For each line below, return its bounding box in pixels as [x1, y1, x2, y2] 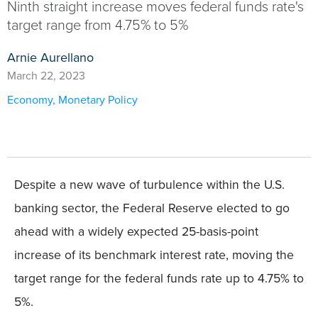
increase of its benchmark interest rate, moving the [14, 246, 294, 264]
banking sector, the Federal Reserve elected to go [14, 199, 290, 217]
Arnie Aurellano [7, 48, 94, 67]
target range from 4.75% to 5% [7, 14, 188, 35]
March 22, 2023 [7, 67, 85, 84]
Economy [7, 92, 53, 108]
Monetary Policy [58, 92, 138, 108]
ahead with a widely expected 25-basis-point [14, 222, 258, 241]
